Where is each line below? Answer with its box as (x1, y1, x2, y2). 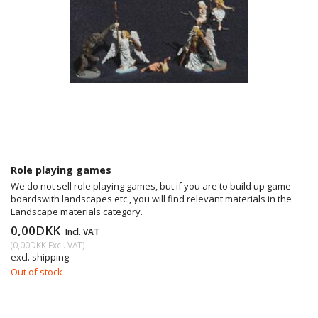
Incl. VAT (63, 225, 99, 237)
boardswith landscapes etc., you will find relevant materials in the (11, 192, 292, 205)
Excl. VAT (46, 238, 82, 251)
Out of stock (11, 265, 62, 278)
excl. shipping (11, 250, 69, 263)
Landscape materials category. (11, 204, 143, 218)
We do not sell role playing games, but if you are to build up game (11, 179, 291, 192)
